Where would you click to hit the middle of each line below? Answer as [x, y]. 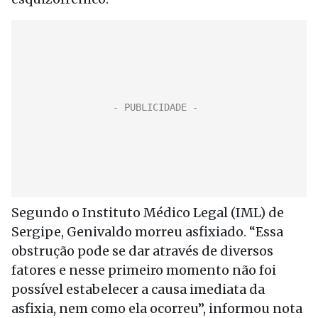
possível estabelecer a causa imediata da [138, 289]
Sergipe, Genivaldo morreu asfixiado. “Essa [147, 232]
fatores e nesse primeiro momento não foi [144, 270]
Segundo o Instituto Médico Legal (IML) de [148, 213]
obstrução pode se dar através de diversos [142, 251]
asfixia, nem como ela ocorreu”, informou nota [157, 308]
